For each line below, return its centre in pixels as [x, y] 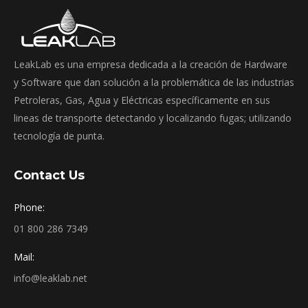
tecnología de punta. [59, 136]
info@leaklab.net [51, 278]
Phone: [29, 207]
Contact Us [49, 175]
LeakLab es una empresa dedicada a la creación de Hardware [151, 64]
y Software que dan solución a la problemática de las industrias [154, 82]
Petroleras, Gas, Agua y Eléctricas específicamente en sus [142, 100]
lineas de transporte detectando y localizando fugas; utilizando [153, 118]
